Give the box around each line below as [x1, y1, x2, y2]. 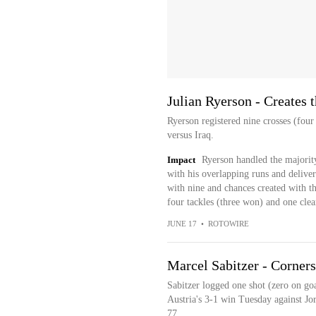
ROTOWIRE [207, 219, 249, 228]
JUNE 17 [166, 219, 197, 228]
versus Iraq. [166, 130, 214, 140]
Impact [166, 154, 195, 165]
